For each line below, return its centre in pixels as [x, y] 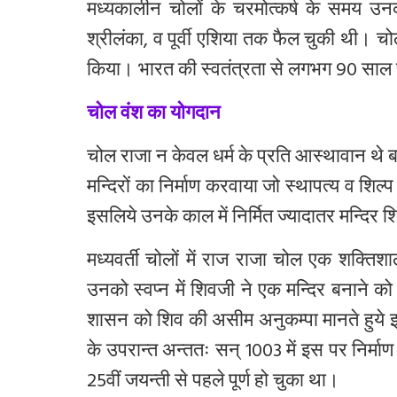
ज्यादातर [306, 219]
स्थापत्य [313, 189]
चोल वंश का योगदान [154, 115]
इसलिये [112, 219]
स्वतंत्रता [234, 72]
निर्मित [253, 219]
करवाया [231, 189]
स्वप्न [152, 292]
